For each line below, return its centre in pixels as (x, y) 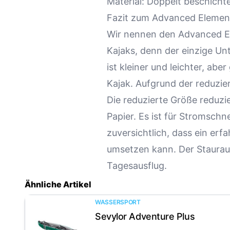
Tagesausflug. (137, 166)
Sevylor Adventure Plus (145, 217)
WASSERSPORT (118, 202)
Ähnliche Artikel (58, 185)
